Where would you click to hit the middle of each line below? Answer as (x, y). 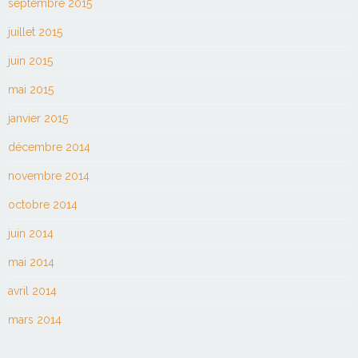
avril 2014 (32, 290)
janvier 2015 (38, 118)
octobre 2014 (43, 204)
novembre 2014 (49, 175)
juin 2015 (30, 60)
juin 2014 (31, 233)
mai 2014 (31, 262)
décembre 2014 (49, 147)
